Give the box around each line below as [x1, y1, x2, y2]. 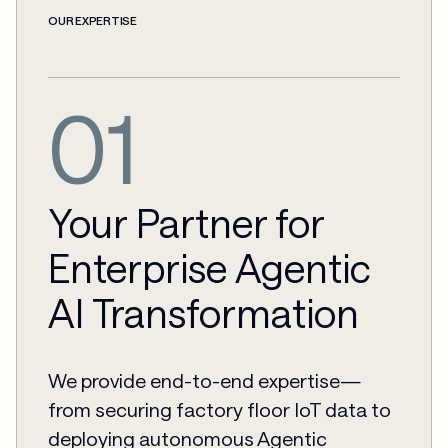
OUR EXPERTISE [48, 13, 137, 28]
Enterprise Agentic [48, 243, 372, 291]
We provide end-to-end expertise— [48, 369, 362, 393]
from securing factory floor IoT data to [48, 398, 392, 422]
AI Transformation [48, 288, 360, 336]
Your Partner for [48, 198, 325, 246]
